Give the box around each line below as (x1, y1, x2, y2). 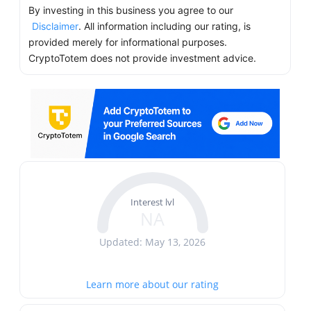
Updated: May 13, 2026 (99, 235, 206, 249)
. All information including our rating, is (78, 20, 251, 33)
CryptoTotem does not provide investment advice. (28, 52, 257, 65)
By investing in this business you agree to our (28, 4, 234, 17)
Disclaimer (32, 20, 79, 33)
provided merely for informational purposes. (28, 36, 228, 49)
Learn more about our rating (86, 278, 219, 292)
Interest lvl (131, 196, 175, 209)
